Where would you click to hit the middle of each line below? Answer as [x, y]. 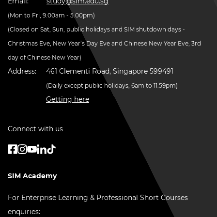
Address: [23, 71]
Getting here [68, 99]
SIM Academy [32, 176]
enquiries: [24, 212]
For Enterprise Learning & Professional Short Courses [98, 198]
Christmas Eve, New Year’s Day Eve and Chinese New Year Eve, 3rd [104, 43]
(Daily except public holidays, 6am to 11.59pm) [112, 85]
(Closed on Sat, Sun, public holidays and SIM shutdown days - [96, 29]
